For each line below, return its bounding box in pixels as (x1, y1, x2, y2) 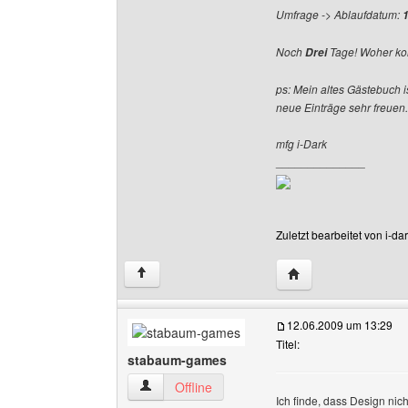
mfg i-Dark (276, 136, 327, 151)
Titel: (276, 336, 300, 352)
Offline (175, 378, 212, 396)
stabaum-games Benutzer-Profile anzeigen (138, 377, 384, 395)
